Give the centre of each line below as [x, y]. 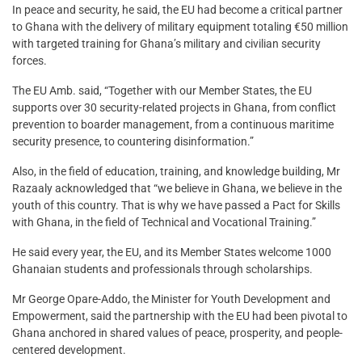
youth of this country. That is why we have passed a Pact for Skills [176, 205]
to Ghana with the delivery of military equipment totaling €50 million [180, 26]
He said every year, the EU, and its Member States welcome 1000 [172, 252]
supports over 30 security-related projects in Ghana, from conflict [174, 107]
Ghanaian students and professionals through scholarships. [162, 269]
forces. [29, 60]
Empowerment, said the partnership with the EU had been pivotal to [180, 316]
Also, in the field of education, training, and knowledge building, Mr [176, 171]
